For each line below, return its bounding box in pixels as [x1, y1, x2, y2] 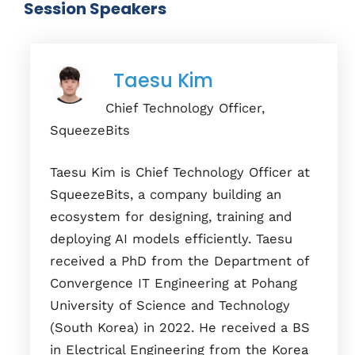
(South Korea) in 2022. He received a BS [50, 319, 310, 335]
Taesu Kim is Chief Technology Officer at [50, 164, 310, 180]
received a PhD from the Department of [50, 253, 309, 269]
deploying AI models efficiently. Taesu [50, 231, 292, 246]
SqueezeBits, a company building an [50, 186, 281, 202]
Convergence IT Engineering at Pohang [50, 275, 297, 291]
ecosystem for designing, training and [50, 208, 292, 224]
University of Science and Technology [50, 297, 290, 313]
